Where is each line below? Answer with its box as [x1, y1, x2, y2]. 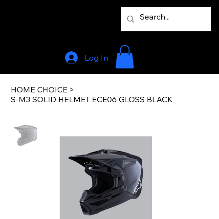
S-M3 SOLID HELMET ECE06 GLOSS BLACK [11, 94, 173, 105]
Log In [84, 52, 108, 63]
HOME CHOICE [11, 85, 68, 95]
